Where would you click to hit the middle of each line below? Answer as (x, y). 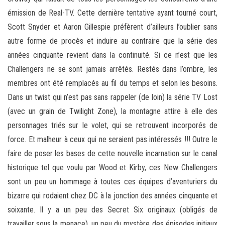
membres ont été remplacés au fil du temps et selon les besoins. (113, 83)
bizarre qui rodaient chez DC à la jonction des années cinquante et (113, 196)
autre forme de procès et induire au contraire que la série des (113, 41)
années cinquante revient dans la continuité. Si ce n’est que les (113, 55)
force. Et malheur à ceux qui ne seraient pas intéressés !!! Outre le (113, 140)
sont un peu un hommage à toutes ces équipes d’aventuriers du (113, 182)
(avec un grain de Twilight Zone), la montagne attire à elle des (113, 111)
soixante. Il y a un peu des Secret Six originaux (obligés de (113, 210)
